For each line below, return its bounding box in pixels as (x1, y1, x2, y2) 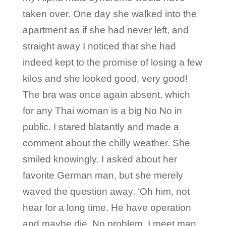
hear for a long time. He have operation (22, 202, 191, 213)
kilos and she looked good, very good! (22, 73, 188, 84)
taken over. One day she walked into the (22, 8, 197, 19)
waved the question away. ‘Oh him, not (22, 186, 190, 197)
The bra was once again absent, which (22, 89, 190, 100)
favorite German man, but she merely (22, 169, 183, 181)
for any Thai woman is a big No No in (22, 105, 182, 116)
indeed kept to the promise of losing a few (22, 56, 202, 68)
